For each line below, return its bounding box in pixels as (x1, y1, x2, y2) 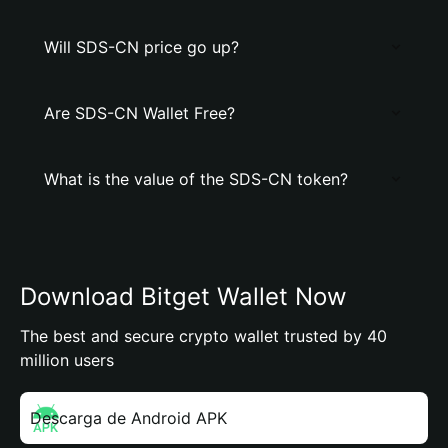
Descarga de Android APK (30, 408, 227, 428)
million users (20, 350, 114, 370)
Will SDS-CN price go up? (44, 37, 239, 57)
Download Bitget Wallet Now (20, 282, 347, 311)
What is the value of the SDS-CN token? (44, 169, 348, 189)
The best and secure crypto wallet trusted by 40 (20, 326, 387, 346)
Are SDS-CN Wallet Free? (44, 103, 235, 123)
